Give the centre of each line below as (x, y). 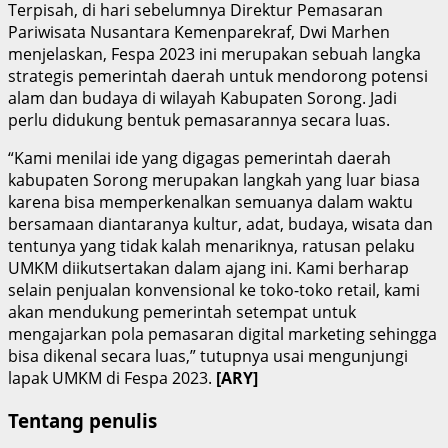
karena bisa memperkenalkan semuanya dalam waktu (210, 201)
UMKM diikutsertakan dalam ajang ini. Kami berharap (208, 267)
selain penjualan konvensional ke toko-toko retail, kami (214, 289)
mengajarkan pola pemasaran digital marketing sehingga (222, 333)
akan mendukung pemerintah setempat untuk (182, 311)
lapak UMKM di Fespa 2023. (112, 377)
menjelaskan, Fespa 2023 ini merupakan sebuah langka (214, 53)
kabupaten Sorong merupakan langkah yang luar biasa (214, 179)
